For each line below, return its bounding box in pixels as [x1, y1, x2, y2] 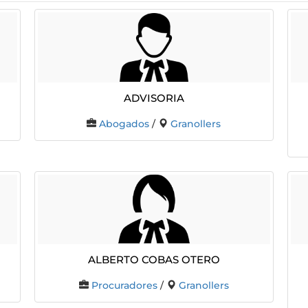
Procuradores [91, 280, 157, 291]
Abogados [99, 118, 150, 129]
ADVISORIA [123, 87, 184, 106]
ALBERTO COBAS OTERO [87, 249, 220, 268]
